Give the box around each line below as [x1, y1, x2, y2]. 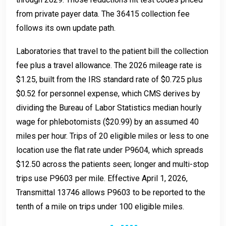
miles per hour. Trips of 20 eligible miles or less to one [16, 131, 209, 141]
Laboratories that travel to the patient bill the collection [16, 46, 208, 56]
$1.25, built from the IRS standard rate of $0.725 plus [16, 75, 202, 85]
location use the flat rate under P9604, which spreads [16, 145, 203, 155]
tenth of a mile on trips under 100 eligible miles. [16, 202, 184, 212]
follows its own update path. [16, 23, 116, 33]
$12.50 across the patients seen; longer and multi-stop [16, 159, 209, 169]
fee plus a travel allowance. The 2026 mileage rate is [16, 61, 202, 71]
